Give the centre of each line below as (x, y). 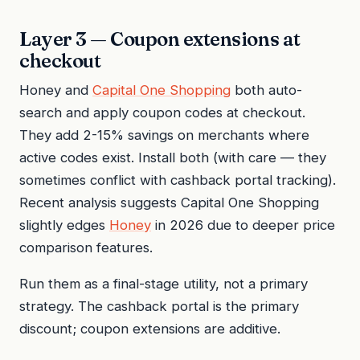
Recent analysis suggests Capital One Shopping (169, 203)
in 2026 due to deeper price (243, 225)
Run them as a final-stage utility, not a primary (164, 284)
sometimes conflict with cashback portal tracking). (178, 180)
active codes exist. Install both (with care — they (173, 158)
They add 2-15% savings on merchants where (164, 135)
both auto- (266, 90)
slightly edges (64, 225)
